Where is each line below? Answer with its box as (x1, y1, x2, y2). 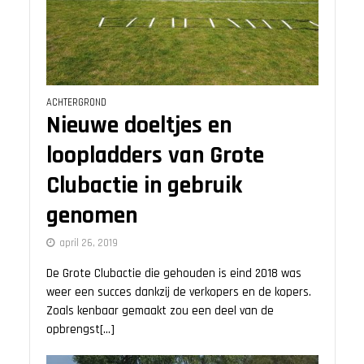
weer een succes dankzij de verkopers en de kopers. (45, 284, 311, 300)
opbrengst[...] (45, 321, 115, 337)
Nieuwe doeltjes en (45, 110, 232, 141)
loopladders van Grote (45, 140, 264, 171)
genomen (45, 200, 137, 231)
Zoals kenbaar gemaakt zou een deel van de (45, 302, 274, 318)
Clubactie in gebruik (45, 170, 242, 201)
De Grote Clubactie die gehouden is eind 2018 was (45, 265, 301, 281)
